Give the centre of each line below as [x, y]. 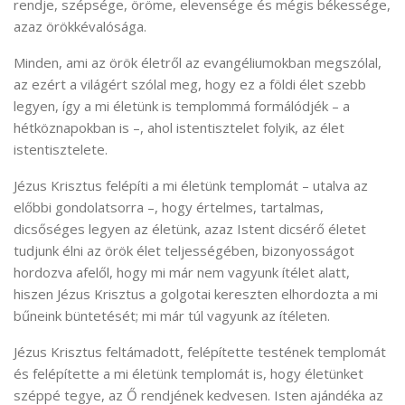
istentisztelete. [61, 149]
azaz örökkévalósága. [80, 26]
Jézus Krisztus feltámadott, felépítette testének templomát [200, 351]
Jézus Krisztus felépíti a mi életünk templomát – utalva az [191, 185]
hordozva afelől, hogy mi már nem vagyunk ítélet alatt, [182, 272]
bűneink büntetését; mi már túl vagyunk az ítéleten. [172, 315]
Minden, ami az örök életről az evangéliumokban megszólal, [198, 62]
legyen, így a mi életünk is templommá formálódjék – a [182, 105]
